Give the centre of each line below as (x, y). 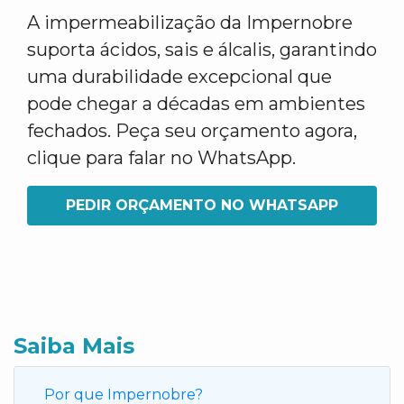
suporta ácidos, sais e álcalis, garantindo (202, 50)
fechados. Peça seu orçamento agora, (192, 131)
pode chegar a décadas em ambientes (196, 104)
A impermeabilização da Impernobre (190, 23)
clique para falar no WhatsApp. (161, 158)
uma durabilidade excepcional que (179, 77)
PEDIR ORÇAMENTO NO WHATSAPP (202, 205)
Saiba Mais (74, 346)
